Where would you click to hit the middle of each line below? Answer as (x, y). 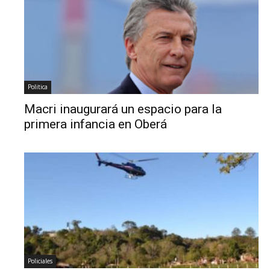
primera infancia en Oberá (96, 124)
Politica (38, 87)
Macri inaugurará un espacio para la (123, 109)
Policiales (40, 261)
